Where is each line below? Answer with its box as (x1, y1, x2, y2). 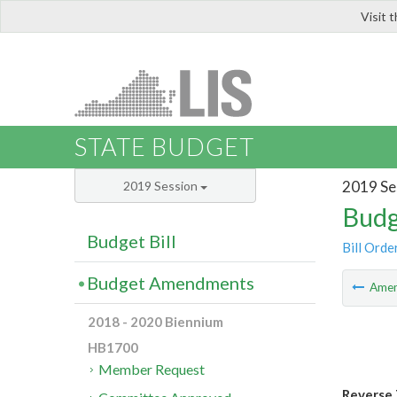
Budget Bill (87, 230, 176, 253)
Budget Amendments (87, 272, 254, 294)
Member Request (98, 361, 206, 378)
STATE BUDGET (74, 132, 254, 162)
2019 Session (123, 178, 200, 194)
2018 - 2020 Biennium (88, 314, 223, 331)
